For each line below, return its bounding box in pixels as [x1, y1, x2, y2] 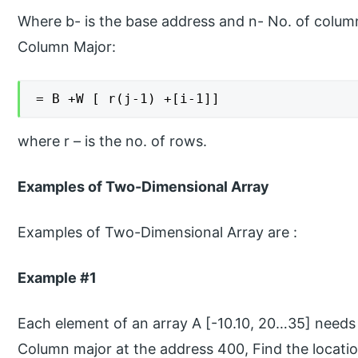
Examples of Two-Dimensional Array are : [18, 223, 302, 241]
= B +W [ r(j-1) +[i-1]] [36, 91, 221, 107]
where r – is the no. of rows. [18, 133, 208, 150]
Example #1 [18, 268, 97, 286]
